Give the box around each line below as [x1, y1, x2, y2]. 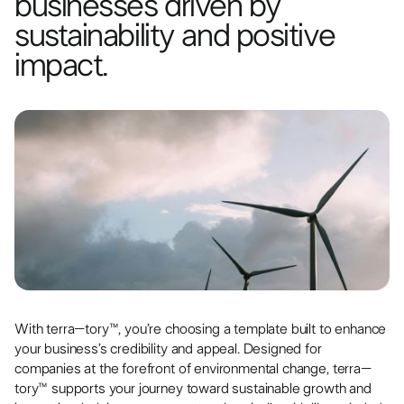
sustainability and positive [14, 20, 335, 53]
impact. [14, 50, 108, 83]
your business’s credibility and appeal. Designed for [14, 342, 322, 357]
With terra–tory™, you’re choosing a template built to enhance [14, 322, 387, 337]
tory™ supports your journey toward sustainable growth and [14, 381, 372, 397]
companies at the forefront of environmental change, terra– [14, 362, 372, 377]
